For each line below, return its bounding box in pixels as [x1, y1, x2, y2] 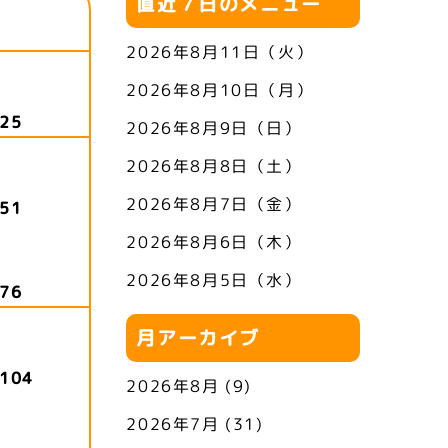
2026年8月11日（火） [126, 41, 314, 63]
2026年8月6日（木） [126, 231, 302, 253]
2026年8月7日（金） [126, 193, 302, 215]
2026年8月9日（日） [126, 117, 302, 139]
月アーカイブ [136, 324, 261, 351]
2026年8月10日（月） [126, 79, 314, 101]
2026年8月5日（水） [126, 269, 302, 291]
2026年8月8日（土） [126, 155, 302, 177]
